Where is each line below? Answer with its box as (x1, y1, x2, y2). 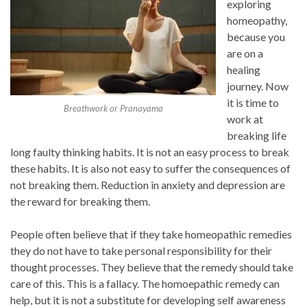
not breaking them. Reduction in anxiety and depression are (10, 177, 285, 191)
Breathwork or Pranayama (63, 102, 163, 114)
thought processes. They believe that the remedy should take (10, 260, 293, 273)
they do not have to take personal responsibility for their (10, 243, 272, 257)
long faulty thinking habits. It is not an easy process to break (10, 145, 289, 158)
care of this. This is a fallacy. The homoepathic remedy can (10, 276, 280, 290)
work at (227, 112, 263, 125)
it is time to (227, 95, 279, 109)
